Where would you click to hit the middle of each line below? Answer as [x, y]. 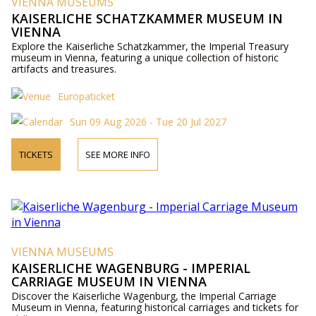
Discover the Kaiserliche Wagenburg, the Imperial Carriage [144, 296]
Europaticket [86, 97]
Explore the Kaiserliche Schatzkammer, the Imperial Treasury [150, 47]
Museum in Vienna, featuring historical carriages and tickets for [154, 308]
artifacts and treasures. [63, 69]
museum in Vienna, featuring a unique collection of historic [145, 58]
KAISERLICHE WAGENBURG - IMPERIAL [130, 268]
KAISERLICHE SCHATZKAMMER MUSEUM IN [147, 19]
